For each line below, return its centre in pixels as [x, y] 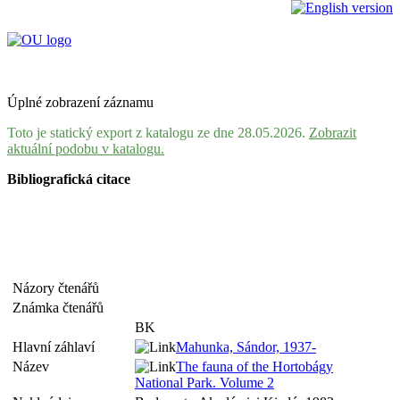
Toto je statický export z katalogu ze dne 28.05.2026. [158, 133]
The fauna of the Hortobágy [254, 367]
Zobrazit [333, 133]
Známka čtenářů [62, 308]
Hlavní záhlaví [57, 347]
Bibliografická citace [69, 179]
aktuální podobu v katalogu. [86, 149]
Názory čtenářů [59, 288]
